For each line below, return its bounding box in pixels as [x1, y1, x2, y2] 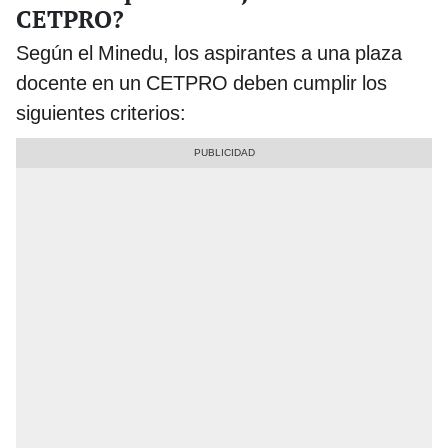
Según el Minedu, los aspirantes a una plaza [16, 41, 402, 66]
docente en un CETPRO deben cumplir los [16, 71, 387, 96]
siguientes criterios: [16, 101, 186, 126]
